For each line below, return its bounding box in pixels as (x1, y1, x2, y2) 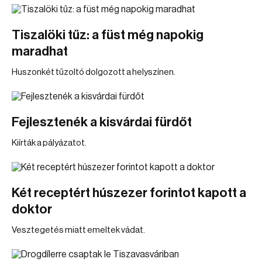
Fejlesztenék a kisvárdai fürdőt (12, 116, 192, 129)
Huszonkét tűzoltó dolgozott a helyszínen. (12, 68, 175, 77)
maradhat (12, 45, 68, 58)
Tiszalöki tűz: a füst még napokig (12, 29, 204, 42)
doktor (12, 203, 52, 216)
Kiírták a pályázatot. (12, 139, 87, 147)
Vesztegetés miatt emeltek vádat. (12, 226, 145, 235)
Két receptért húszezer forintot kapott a (12, 187, 246, 199)
